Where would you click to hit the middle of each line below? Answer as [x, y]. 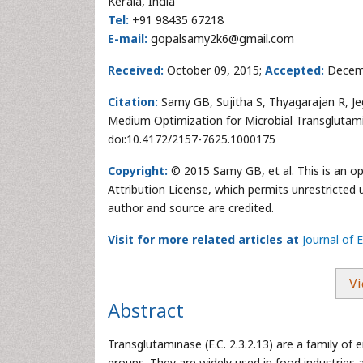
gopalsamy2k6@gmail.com [221, 38]
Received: [137, 70]
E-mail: [128, 38]
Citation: [133, 102]
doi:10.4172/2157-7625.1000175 [192, 139]
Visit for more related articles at [203, 239]
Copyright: [138, 171]
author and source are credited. [191, 208]
